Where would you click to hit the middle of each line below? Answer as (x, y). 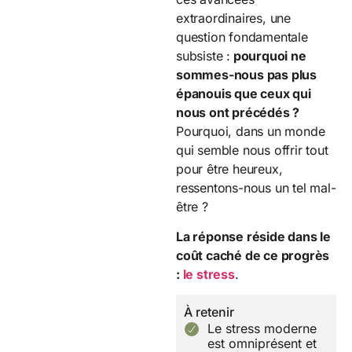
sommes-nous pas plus (247, 74)
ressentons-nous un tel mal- (256, 187)
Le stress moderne (262, 329)
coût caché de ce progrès (253, 255)
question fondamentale (242, 37)
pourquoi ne (268, 55)
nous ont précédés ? (238, 112)
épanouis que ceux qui (244, 93)
